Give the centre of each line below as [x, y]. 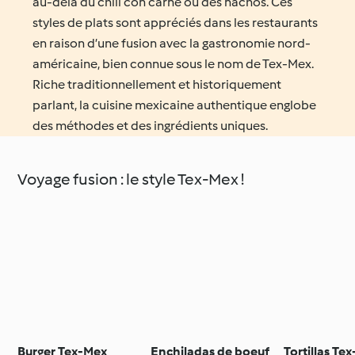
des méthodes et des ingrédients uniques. [151, 125]
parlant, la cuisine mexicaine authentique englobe [175, 105]
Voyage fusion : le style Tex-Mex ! [131, 179]
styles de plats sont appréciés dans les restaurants [176, 22]
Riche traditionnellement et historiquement [157, 84]
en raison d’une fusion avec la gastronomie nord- [172, 43]
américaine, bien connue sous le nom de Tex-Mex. [174, 63]
